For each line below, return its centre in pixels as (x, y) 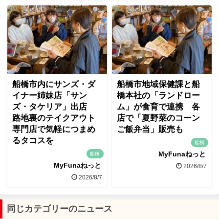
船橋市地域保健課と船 (158, 84)
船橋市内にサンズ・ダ (54, 84)
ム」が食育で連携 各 (158, 107)
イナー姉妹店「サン (50, 95)
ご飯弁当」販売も (150, 129)
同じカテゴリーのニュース (60, 209)
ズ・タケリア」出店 (54, 107)
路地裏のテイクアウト (54, 118)
